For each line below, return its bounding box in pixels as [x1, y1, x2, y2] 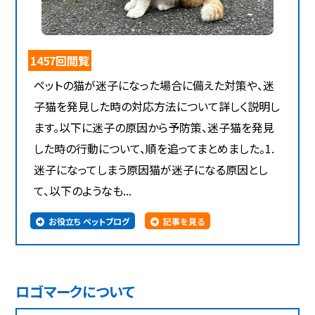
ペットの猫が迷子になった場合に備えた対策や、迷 [34, 77, 275, 94]
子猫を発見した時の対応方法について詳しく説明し [34, 98, 281, 115]
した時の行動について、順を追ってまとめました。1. [34, 140, 275, 157]
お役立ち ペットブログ [49, 214, 130, 227]
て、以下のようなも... [34, 182, 132, 200]
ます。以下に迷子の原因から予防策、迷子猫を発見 [34, 119, 275, 136]
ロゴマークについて [15, 281, 135, 302]
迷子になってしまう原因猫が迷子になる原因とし [34, 161, 269, 179]
